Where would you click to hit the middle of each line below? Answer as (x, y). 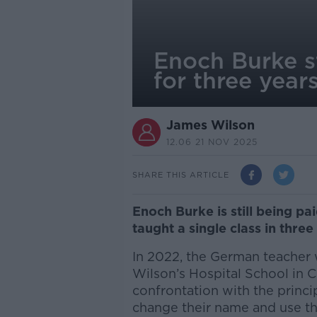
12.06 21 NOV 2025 (212, 142)
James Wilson (210, 125)
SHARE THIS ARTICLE (180, 174)
